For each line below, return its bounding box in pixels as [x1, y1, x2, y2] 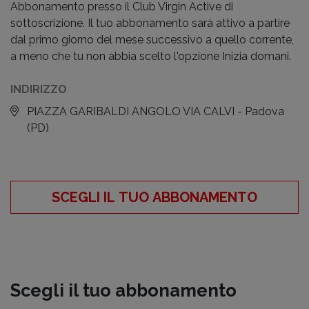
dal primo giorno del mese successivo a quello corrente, [10, 33, 294, 46]
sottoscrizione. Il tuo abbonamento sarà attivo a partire [10, 17, 290, 30]
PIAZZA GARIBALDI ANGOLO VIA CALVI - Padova [27, 105, 284, 118]
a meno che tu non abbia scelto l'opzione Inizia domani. [10, 50, 291, 63]
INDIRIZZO [10, 83, 67, 96]
